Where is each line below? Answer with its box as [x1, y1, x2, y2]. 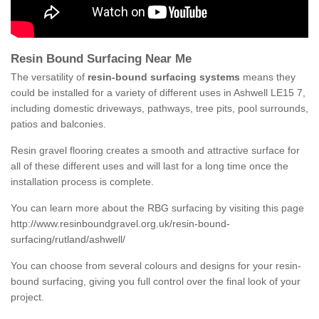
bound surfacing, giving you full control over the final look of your [11, 276, 300, 288]
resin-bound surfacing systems [88, 71, 240, 83]
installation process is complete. [11, 176, 154, 188]
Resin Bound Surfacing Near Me [11, 52, 195, 66]
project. [11, 291, 44, 303]
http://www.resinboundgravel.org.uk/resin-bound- [11, 218, 230, 230]
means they [240, 71, 296, 83]
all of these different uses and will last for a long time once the [11, 160, 288, 172]
